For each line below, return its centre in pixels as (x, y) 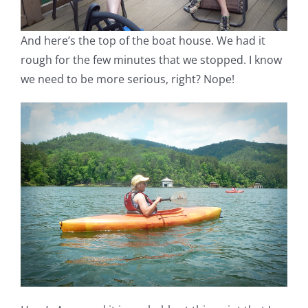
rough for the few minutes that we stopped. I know (151, 59)
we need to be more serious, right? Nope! (128, 79)
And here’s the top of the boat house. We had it (143, 40)
